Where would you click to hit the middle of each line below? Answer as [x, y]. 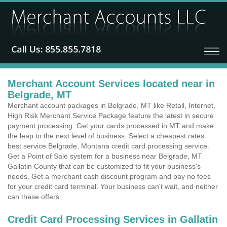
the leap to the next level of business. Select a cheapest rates [106, 136]
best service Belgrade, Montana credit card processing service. [108, 146]
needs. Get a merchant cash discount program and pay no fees [109, 176]
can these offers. [34, 197]
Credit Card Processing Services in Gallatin [113, 219]
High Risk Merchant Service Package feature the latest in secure [111, 116]
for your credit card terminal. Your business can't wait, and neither [113, 186]
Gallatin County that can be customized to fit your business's [104, 166]
